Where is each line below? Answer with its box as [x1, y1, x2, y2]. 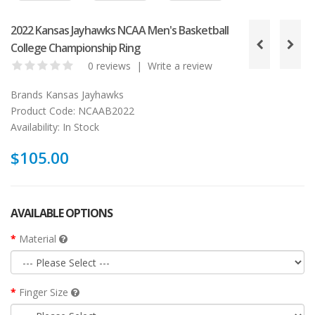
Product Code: [11, 104, 75, 118]
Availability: [11, 120, 60, 134]
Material [19, 232, 59, 246]
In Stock [60, 120, 99, 134]
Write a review [148, 59, 212, 73]
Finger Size [19, 285, 71, 300]
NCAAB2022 [75, 104, 134, 118]
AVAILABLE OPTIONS [11, 205, 112, 221]
